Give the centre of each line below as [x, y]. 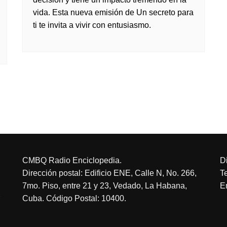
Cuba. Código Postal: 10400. [74, 198]
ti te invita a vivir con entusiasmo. [92, 25]
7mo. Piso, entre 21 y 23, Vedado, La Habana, [105, 186]
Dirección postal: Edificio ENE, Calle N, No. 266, [109, 173]
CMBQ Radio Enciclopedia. [72, 160]
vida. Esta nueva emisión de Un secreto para [113, 12]
